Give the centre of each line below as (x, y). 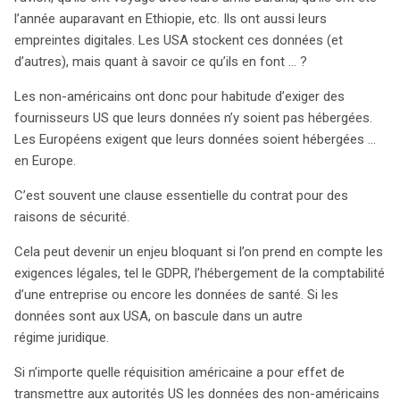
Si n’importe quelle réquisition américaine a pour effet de (179, 373)
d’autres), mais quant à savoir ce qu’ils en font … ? (161, 62)
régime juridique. (62, 338)
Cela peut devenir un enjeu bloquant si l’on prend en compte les (199, 252)
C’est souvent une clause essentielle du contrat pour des (181, 196)
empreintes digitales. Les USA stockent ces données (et (179, 41)
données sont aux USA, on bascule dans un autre (158, 317)
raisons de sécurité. (72, 217)
